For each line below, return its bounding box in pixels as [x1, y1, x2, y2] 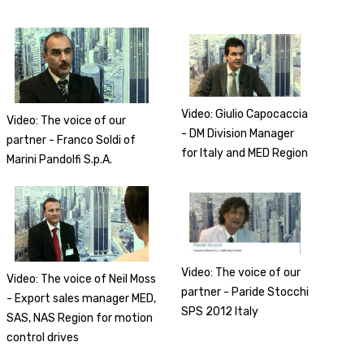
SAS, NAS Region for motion [6, 310, 154, 325]
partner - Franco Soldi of [6, 132, 136, 147]
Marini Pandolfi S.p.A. [6, 152, 113, 167]
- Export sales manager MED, [6, 291, 157, 305]
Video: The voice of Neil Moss [6, 271, 157, 286]
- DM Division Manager [181, 126, 295, 141]
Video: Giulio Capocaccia [181, 106, 309, 121]
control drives [6, 330, 80, 344]
